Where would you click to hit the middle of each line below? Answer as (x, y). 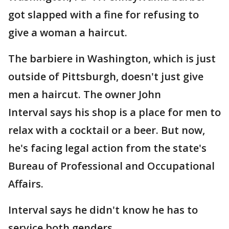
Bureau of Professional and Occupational (111, 166)
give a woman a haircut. (68, 32)
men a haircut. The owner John (85, 94)
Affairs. (26, 184)
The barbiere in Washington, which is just (112, 59)
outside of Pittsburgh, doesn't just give (106, 76)
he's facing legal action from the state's (107, 148)
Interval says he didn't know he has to (103, 210)
